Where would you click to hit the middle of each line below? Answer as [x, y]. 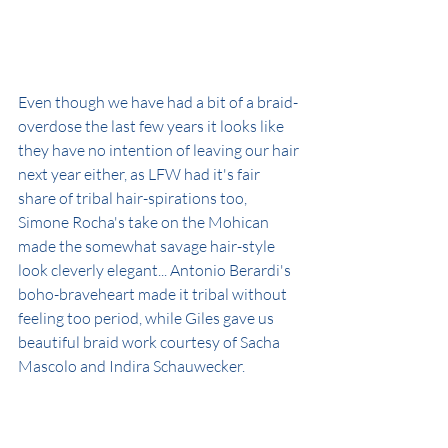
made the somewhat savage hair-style [148, 245]
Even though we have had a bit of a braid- [158, 101]
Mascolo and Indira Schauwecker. [131, 365]
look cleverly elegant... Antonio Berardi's [156, 269]
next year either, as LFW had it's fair [140, 173]
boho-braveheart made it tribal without [154, 293]
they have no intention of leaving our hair [160, 149]
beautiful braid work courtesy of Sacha [150, 341]
